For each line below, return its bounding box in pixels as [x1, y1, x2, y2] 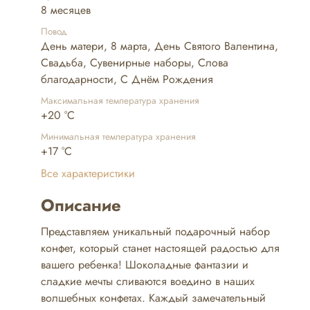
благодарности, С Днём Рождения [40, 71, 213, 88]
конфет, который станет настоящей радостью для [40, 240, 280, 257]
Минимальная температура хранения [40, 129, 196, 144]
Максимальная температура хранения [40, 93, 199, 108]
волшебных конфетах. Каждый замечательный [40, 290, 266, 307]
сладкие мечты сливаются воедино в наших [40, 273, 255, 290]
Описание [40, 193, 121, 218]
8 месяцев [40, 2, 91, 19]
